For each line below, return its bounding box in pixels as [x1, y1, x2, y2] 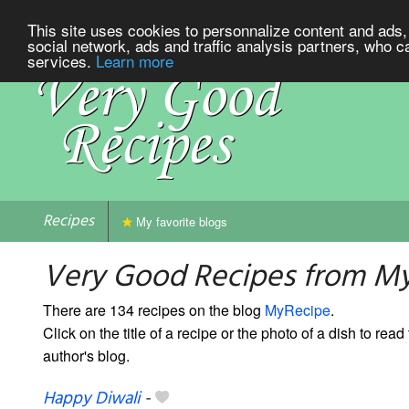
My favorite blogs [132, 212, 227, 230]
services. [27, 48, 96, 72]
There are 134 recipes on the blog [43, 299, 265, 320]
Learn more [96, 48, 173, 72]
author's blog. [43, 344, 130, 366]
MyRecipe [265, 299, 330, 320]
